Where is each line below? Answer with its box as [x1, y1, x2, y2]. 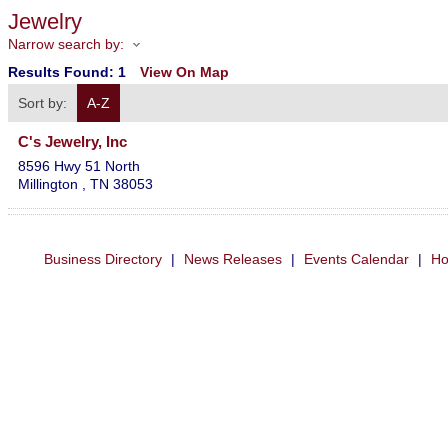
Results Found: [8, 64, 118, 81]
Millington [18, 176, 82, 193]
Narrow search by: [8, 36, 124, 52]
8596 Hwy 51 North [18, 158, 140, 175]
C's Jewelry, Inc [18, 133, 127, 151]
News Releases [183, 251, 282, 268]
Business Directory [43, 251, 162, 268]
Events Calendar [303, 251, 409, 268]
